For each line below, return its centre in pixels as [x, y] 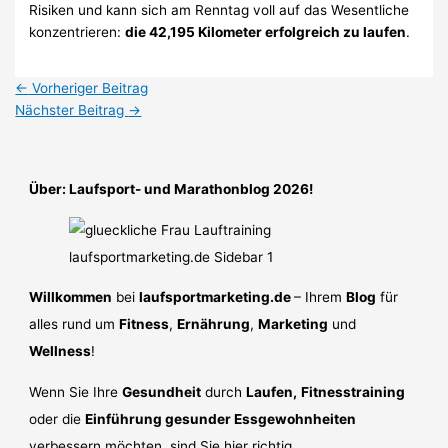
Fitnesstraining [353, 391]
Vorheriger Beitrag [88, 88]
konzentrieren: [77, 32]
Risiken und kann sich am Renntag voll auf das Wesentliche [219, 10]
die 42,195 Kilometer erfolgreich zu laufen [266, 32]
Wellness [60, 351]
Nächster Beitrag [72, 110]
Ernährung [214, 324]
